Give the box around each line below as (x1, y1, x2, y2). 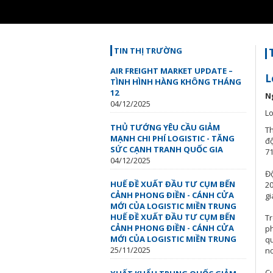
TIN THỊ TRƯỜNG (114, 45, 182, 56)
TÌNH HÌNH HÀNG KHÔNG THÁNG (110, 76, 241, 87)
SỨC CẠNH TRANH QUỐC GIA (110, 144, 223, 155)
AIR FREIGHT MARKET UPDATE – (110, 65, 233, 76)
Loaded (218, 12, 238, 21)
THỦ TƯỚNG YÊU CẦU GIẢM (110, 122, 220, 133)
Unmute (37, 13, 61, 22)
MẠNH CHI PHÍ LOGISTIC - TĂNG (110, 133, 235, 144)
